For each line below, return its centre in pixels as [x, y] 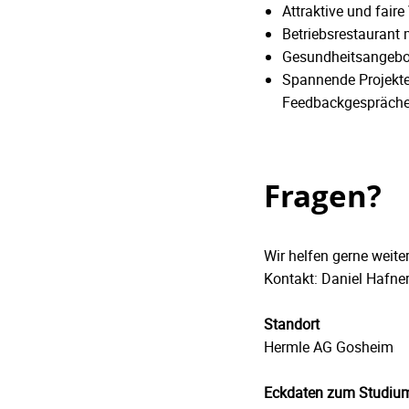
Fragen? [323, 196]
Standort [292, 325]
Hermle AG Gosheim [329, 347]
